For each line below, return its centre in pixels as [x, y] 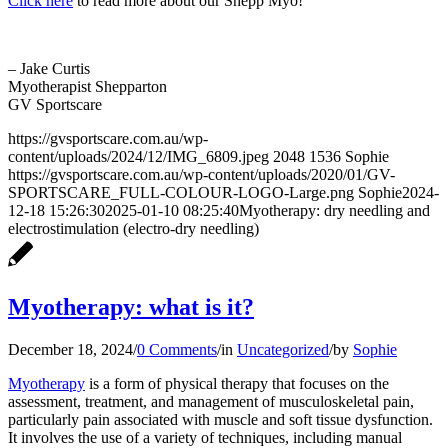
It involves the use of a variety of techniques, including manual [205, 437]
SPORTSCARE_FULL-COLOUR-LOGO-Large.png [181, 192]
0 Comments [177, 349]
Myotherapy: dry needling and [334, 210]
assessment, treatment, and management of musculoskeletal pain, [211, 401]
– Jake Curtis [49, 68]
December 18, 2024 [70, 349]
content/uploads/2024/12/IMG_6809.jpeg [138, 156]
